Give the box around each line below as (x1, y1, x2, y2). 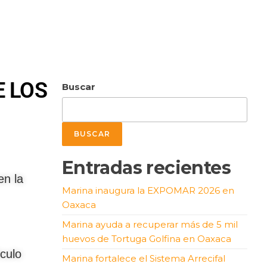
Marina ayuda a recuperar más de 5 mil (61, 218, 238, 230)
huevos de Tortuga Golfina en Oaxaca (61, 232, 231, 244)
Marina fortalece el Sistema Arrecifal (61, 252, 225, 264)
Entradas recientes (61, 156, 231, 179)
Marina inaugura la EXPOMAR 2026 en (61, 184, 234, 196)
